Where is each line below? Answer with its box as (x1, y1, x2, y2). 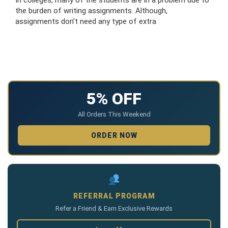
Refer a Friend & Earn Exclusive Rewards (55, 204, 173, 212)
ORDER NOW (91, 131, 137, 139)
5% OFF (87, 89, 141, 108)
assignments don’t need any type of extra (15, 16, 156, 26)
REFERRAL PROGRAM (73, 191, 155, 200)
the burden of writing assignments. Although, (15, 6, 167, 15)
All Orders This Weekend (77, 110, 151, 118)
